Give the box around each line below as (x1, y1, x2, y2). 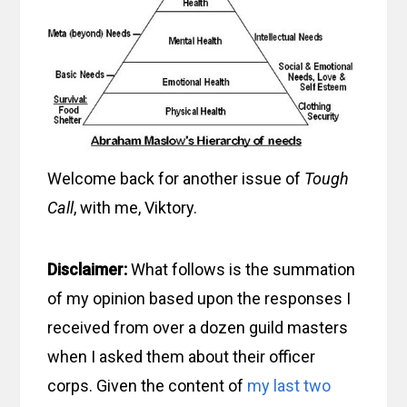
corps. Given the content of (47, 376, 244, 396)
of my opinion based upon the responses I (47, 289, 352, 309)
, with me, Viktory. (74, 198, 198, 218)
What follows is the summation (127, 260, 356, 280)
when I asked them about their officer (47, 347, 316, 367)
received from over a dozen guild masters (47, 318, 349, 338)
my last (243, 376, 301, 396)
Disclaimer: (47, 260, 128, 280)
